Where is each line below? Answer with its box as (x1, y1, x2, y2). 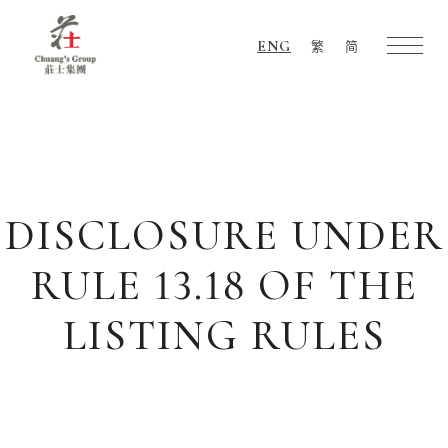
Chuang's (64, 74, 129, 92)
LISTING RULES (62, 309, 386, 361)
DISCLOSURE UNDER (4, 209, 444, 261)
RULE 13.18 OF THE (30, 259, 418, 311)
